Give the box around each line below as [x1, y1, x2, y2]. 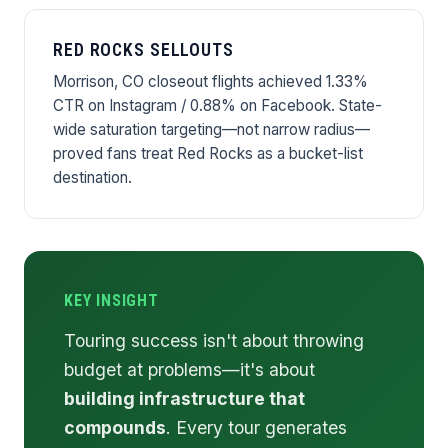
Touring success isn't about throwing [64, 330, 364, 352]
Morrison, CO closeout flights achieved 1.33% [53, 72, 368, 92]
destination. [53, 168, 132, 188]
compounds [64, 417, 166, 439]
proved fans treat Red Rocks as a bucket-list [53, 144, 363, 164]
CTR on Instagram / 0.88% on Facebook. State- [53, 96, 382, 116]
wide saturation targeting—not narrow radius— [53, 120, 370, 140]
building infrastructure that [64, 388, 305, 410]
